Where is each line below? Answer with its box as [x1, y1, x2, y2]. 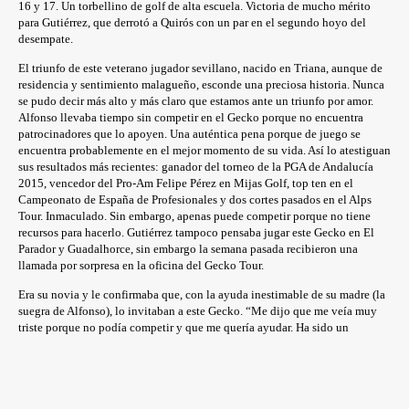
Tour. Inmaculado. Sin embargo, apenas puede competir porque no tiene [18, 208, 371, 223]
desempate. [18, 31, 73, 46]
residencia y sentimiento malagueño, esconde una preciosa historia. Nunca [18, 77, 384, 91]
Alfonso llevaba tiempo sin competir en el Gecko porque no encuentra [18, 110, 363, 124]
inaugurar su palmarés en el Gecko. [18, 385, 190, 400]
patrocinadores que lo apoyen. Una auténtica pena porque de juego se [18, 126, 361, 141]
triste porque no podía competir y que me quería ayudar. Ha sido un [18, 320, 349, 334]
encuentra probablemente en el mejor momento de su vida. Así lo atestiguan [18, 142, 391, 157]
